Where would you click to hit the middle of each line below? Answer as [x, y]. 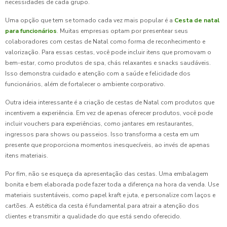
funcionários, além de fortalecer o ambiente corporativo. [85, 84]
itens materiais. [27, 156]
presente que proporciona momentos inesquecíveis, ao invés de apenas [107, 145]
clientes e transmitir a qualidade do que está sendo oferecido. [93, 216]
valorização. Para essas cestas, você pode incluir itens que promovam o [108, 52]
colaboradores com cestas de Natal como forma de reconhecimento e [105, 42]
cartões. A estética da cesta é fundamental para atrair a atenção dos [102, 206]
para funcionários [31, 31]
